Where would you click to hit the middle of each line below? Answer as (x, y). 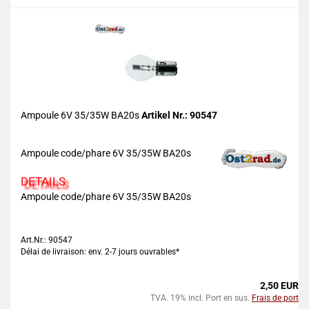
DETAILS (43, 181)
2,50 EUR (279, 286)
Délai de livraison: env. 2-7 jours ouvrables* (100, 252)
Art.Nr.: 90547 (47, 240)
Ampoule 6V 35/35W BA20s (81, 115)
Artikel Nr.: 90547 (179, 115)
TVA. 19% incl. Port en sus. (201, 298)
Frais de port (275, 298)
